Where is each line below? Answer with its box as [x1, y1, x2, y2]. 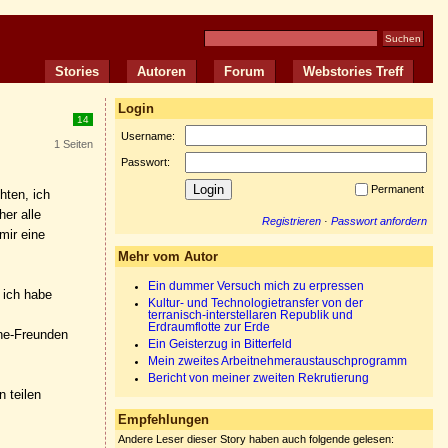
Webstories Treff [303, 64, 403, 79]
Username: [121, 130, 178, 142]
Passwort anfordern [331, 215, 427, 227]
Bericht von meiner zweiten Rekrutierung [148, 372, 369, 384]
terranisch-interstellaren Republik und [148, 309, 353, 321]
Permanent [371, 183, 427, 195]
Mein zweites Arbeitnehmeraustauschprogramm [148, 355, 407, 367]
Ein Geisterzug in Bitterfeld [148, 338, 292, 350]
